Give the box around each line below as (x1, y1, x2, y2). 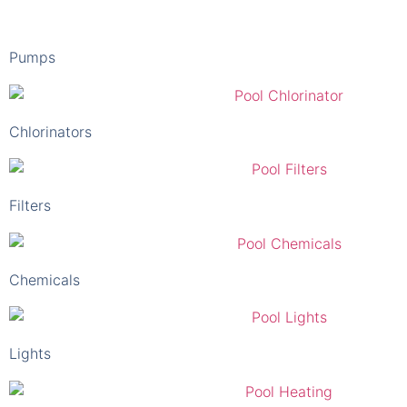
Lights (9, 299, 51, 318)
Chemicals (9, 224, 80, 243)
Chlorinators (9, 76, 92, 95)
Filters (9, 151, 51, 170)
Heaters (9, 373, 63, 392)
